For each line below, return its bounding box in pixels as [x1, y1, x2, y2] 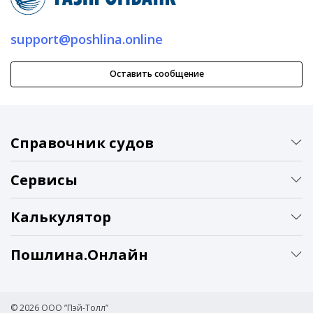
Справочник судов [10, 132, 154, 152]
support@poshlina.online [10, 31, 163, 48]
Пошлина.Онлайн [10, 244, 148, 264]
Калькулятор [10, 207, 111, 227]
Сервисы [10, 170, 78, 190]
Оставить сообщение [109, 68, 204, 80]
